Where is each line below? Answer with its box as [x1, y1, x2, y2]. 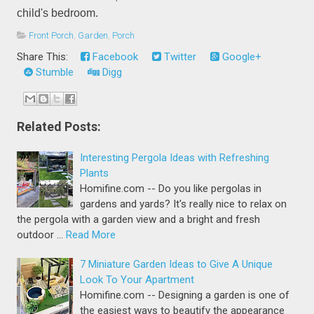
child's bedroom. [17, 6, 99, 19]
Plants [80, 167, 109, 180]
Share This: [17, 50, 74, 63]
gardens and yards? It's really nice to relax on [80, 198, 287, 211]
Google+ [219, 50, 262, 63]
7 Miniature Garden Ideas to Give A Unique [80, 258, 273, 271]
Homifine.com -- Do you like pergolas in [80, 182, 262, 196]
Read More [66, 228, 116, 242]
